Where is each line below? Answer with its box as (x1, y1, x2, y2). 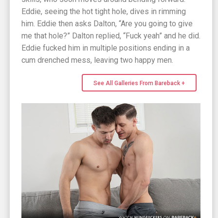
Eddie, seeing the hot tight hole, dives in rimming (21, 7, 186, 17)
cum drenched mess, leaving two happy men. (21, 55, 173, 65)
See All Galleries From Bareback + (93, 80, 185, 87)
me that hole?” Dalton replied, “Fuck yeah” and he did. (21, 31, 200, 41)
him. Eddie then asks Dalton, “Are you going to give (21, 19, 193, 29)
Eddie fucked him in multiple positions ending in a (21, 43, 190, 53)
